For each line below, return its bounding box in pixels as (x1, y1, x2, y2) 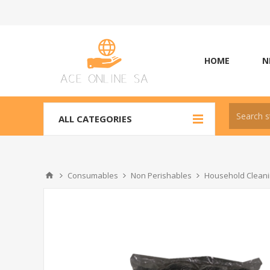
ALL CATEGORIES (58, 113, 132, 125)
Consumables (67, 170, 118, 181)
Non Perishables (131, 170, 192, 181)
